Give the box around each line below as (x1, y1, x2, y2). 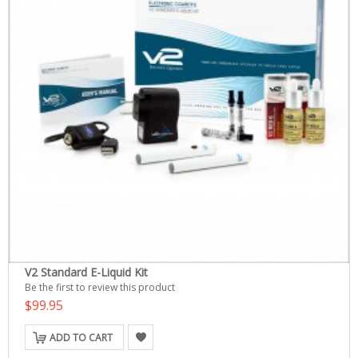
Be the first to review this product (25, 280, 175, 294)
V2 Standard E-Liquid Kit (25, 265, 148, 280)
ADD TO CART (50, 331, 113, 344)
